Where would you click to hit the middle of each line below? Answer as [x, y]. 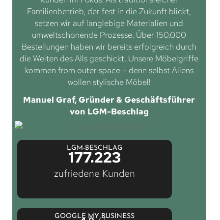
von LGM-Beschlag [109, 112]
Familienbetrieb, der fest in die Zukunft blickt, [109, 12]
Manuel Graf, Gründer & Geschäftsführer [109, 100]
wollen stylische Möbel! [109, 82]
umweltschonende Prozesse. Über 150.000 [109, 35]
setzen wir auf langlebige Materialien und [109, 23]
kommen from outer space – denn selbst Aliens [109, 70]
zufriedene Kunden [95, 174]
